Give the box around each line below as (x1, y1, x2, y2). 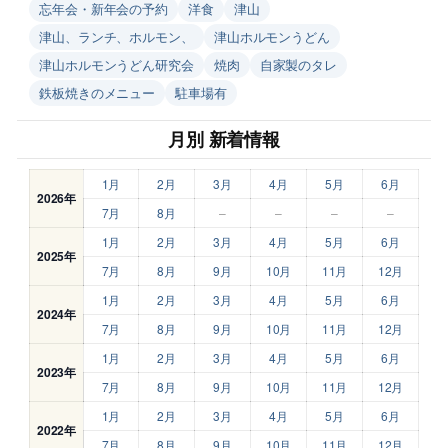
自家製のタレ (259, 54, 338, 74)
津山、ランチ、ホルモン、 (39, 26, 194, 46)
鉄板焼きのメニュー (39, 82, 156, 102)
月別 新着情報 (167, 125, 281, 152)
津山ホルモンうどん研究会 (39, 54, 194, 74)
